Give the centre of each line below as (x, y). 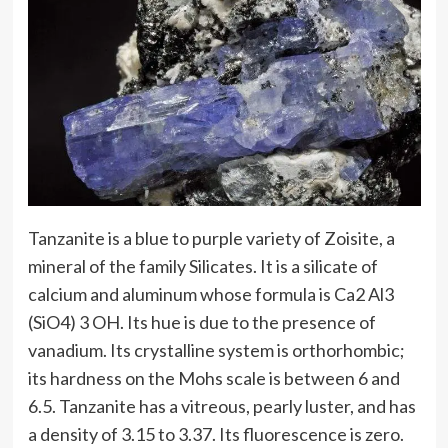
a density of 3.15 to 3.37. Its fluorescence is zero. (215, 434)
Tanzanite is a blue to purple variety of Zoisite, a (211, 238)
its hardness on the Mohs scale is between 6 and (213, 378)
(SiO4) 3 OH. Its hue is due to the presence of (201, 322)
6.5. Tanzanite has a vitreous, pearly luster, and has (221, 406)
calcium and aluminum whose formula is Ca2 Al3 (210, 294)
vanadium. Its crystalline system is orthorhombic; (216, 350)
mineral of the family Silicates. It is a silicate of (202, 266)
